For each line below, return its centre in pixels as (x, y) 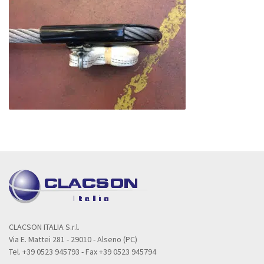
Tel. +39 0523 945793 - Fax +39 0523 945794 (82, 251)
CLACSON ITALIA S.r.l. (44, 227)
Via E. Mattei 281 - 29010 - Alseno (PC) (73, 239)
